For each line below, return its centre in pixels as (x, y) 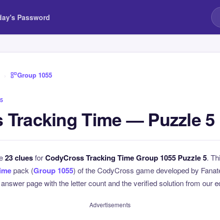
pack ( (22, 170)
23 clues (19, 158)
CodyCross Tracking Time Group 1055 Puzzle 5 (126, 158)
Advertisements (110, 205)
